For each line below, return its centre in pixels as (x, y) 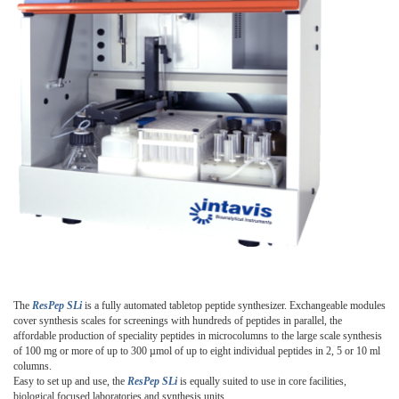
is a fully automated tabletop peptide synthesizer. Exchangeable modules (234, 305)
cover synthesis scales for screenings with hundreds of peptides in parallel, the (178, 320)
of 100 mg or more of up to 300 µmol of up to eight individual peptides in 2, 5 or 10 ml (197, 350)
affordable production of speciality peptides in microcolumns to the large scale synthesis (198, 335)
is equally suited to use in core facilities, (262, 381)
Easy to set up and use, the (70, 381)
